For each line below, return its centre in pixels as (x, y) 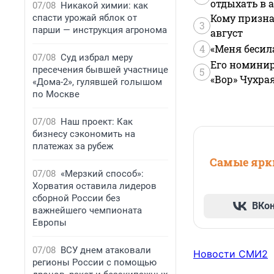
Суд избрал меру (97, 57)
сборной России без (76, 198)
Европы (50, 223)
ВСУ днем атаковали (106, 250)
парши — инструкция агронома (100, 30)
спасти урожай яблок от (85, 18)
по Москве (56, 94)
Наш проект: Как (97, 122)
